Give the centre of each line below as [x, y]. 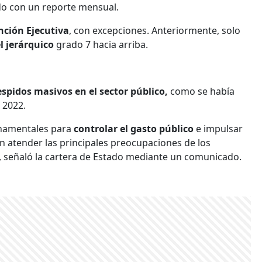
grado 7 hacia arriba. [102, 44]
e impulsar [219, 128]
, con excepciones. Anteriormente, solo [155, 30]
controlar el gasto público [135, 128]
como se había [202, 91]
